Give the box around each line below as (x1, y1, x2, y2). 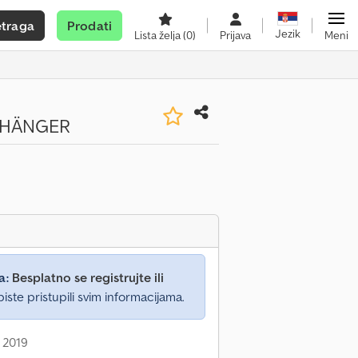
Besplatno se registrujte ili (12, 269, 164, 285)
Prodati (66, 18, 112, 34)
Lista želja (134, 28, 183, 42)
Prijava (220, 28, 251, 42)
